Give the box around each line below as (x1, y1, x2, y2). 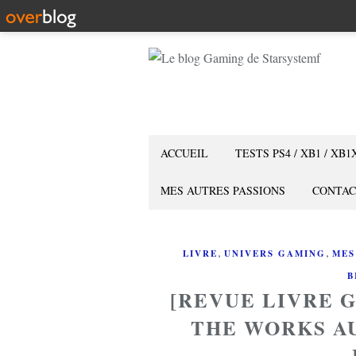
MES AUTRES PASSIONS (161, 183, 285, 198)
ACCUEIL (161, 145, 208, 161)
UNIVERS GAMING (224, 247, 326, 260)
